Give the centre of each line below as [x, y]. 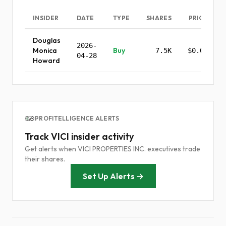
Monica [45, 50]
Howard [46, 61]
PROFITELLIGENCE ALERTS [77, 118]
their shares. [45, 159]
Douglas [47, 40]
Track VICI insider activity [79, 136]
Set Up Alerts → [113, 176]
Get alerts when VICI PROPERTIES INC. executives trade [112, 149]
